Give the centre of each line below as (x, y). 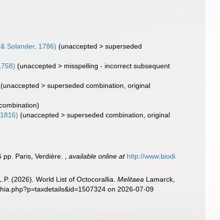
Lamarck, (160, 179)
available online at (97, 156)
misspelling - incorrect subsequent (117, 66)
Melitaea (131, 179)
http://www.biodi (151, 156)
